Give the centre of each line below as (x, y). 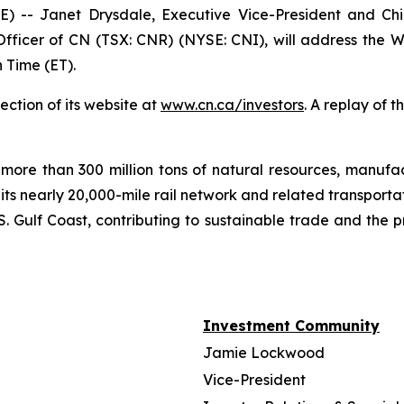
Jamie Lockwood (264, 353)
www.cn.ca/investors (232, 105)
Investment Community (291, 326)
